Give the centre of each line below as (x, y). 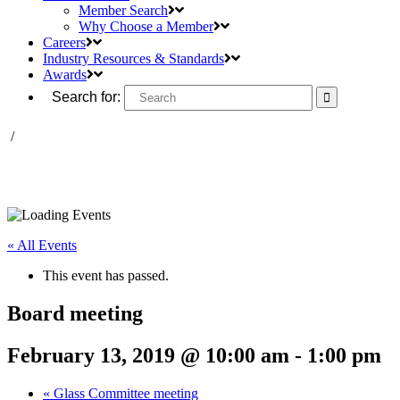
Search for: (86, 97)
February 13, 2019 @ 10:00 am (148, 355)
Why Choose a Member (146, 26)
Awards (65, 75)
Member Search (123, 10)
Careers (64, 42)
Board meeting (75, 313)
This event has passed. (106, 275)
